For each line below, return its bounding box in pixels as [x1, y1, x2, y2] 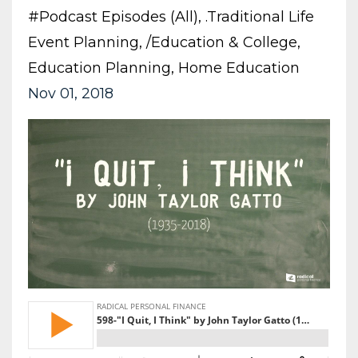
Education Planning [28, 58, 171, 77]
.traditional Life [205, 7, 314, 26]
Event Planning [28, 33, 139, 51]
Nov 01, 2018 [28, 84, 113, 102]
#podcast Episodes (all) [28, 7, 198, 26]
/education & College [146, 33, 297, 51]
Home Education [178, 58, 300, 77]
